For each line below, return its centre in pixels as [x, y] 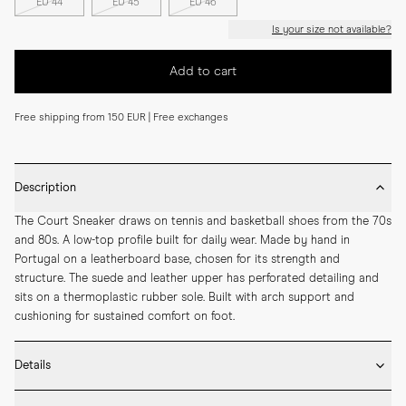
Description [45, 188]
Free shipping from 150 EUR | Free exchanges [121, 118]
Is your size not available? [332, 30]
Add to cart [203, 71]
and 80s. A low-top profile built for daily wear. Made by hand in [182, 241]
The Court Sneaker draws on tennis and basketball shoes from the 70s [203, 222]
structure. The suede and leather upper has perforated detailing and [197, 279]
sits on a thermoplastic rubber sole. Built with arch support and [184, 298]
